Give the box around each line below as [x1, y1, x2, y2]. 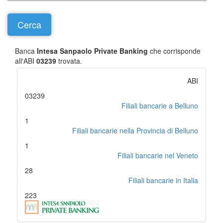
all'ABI [15, 56, 36, 66]
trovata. [56, 56, 82, 66]
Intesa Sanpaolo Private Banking [37, 46, 148, 56]
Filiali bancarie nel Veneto [117, 150, 198, 160]
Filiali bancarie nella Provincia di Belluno [72, 125, 198, 135]
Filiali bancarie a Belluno [121, 101, 198, 111]
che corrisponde [148, 46, 201, 56]
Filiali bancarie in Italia [128, 175, 198, 185]
